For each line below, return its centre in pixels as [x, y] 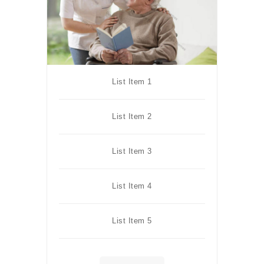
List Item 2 [132, 116]
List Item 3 [132, 151]
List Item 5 [132, 220]
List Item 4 [132, 186]
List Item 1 [132, 81]
